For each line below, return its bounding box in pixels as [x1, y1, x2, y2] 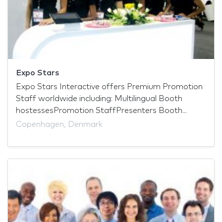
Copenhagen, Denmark [16, 120, 103, 129]
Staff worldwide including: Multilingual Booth [16, 95, 182, 103]
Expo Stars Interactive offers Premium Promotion [16, 83, 203, 91]
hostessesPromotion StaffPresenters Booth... [16, 107, 187, 115]
